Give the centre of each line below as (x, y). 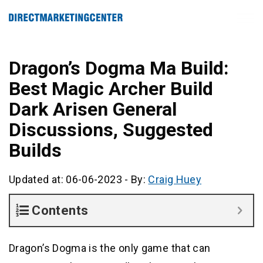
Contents (60, 210)
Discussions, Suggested (111, 130)
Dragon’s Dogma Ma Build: (119, 68)
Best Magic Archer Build (111, 89)
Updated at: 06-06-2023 (65, 179)
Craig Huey (175, 179)
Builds (35, 150)
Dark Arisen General (93, 109)
